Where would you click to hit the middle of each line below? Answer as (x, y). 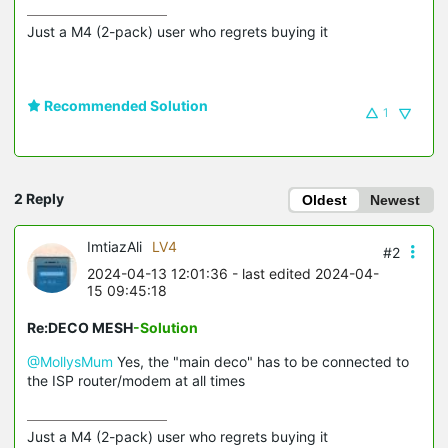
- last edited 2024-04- (303, 273)
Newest (395, 199)
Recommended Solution (124, 105)
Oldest (324, 199)
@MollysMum (70, 361)
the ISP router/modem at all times (136, 380)
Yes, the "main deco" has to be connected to (261, 361)
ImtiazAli (114, 246)
